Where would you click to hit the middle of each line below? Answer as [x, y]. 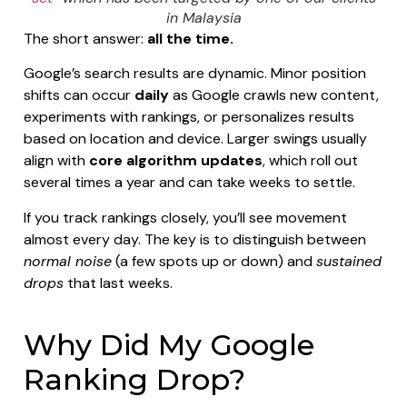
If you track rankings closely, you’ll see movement [185, 217]
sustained [349, 261]
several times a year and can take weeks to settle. [189, 183]
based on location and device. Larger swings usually [195, 139]
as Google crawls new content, [274, 95]
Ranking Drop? [134, 380]
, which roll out [310, 161]
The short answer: [85, 38]
